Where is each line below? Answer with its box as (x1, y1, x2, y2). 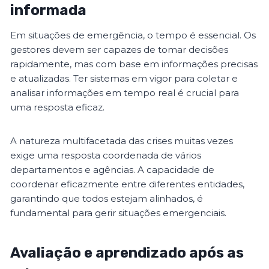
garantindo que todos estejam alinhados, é (10, 193, 204, 205)
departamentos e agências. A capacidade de (10, 164, 215, 176)
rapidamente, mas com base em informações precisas (10, 58, 258, 70)
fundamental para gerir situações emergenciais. (10, 207, 227, 219)
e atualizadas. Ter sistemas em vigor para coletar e (10, 73, 238, 85)
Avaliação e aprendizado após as (10, 244, 244, 262)
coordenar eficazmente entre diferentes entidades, (10, 178, 245, 190)
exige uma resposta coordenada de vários (10, 150, 202, 162)
